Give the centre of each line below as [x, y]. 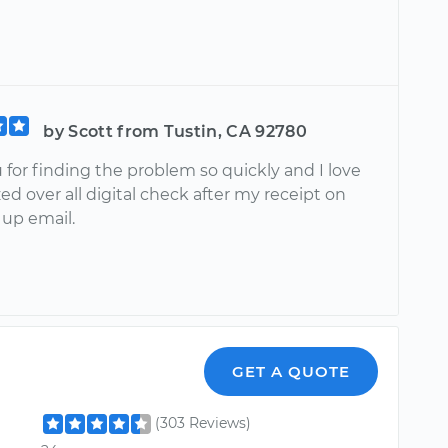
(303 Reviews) [203, 423]
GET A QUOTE [291, 372]
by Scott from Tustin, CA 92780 [175, 132]
